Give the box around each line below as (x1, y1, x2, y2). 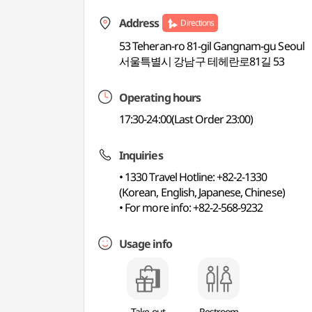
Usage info (119, 236, 172, 251)
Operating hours (119, 90, 201, 105)
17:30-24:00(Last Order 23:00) (119, 111, 253, 127)
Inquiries (119, 148, 163, 163)
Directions (180, 17, 214, 29)
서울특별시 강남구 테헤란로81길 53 (119, 54, 285, 69)
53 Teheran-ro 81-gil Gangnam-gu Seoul (119, 38, 304, 54)
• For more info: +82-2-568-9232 (119, 200, 263, 215)
